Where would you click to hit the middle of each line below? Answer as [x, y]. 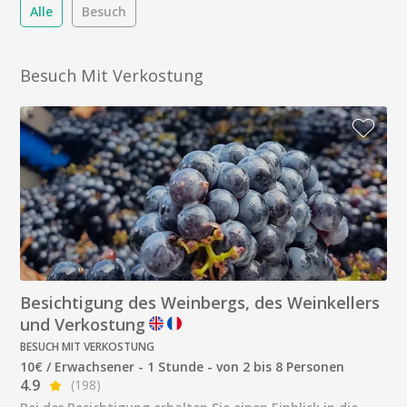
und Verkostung [83, 325]
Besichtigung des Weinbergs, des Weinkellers [200, 303]
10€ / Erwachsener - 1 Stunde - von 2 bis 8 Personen [183, 367]
